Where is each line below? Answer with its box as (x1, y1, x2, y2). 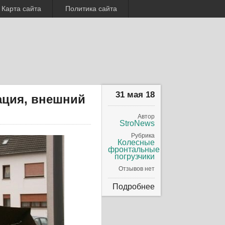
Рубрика (131, 132, 155, 139)
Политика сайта (65, 5, 117, 13)
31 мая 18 (116, 90, 155, 99)
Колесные (118, 138, 155, 147)
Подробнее (113, 182, 155, 191)
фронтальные (108, 145, 160, 154)
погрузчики (115, 152, 155, 161)
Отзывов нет (119, 165, 155, 172)
